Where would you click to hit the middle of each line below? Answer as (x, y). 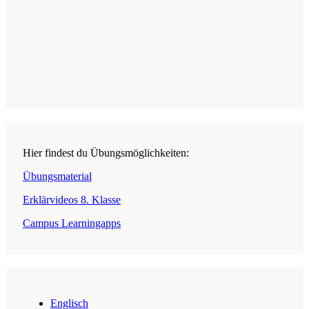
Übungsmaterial (57, 177)
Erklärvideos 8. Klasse (72, 200)
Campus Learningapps (72, 223)
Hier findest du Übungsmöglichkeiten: (106, 153)
